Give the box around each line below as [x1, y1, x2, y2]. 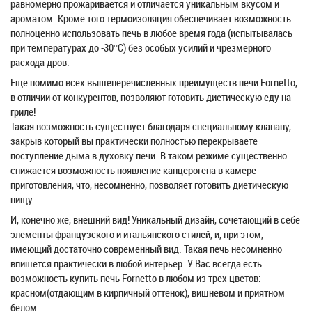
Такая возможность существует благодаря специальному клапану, [10, 119, 291, 133]
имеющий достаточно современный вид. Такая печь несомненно [10, 242, 282, 256]
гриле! [10, 104, 36, 118]
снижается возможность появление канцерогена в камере [10, 163, 256, 177]
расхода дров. [10, 55, 70, 69]
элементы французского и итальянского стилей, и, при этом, [10, 227, 263, 241]
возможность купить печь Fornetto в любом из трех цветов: [10, 271, 260, 285]
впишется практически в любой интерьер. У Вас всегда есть [10, 256, 262, 270]
